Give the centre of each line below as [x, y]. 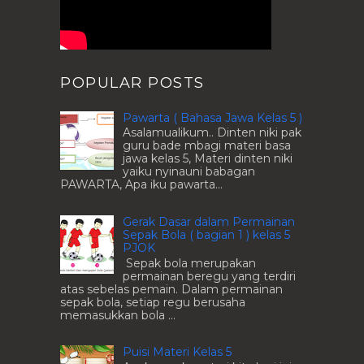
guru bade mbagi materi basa [207, 146]
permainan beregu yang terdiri [209, 276]
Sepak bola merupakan [189, 263]
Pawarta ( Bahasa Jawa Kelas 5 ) [212, 117]
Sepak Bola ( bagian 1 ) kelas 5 [206, 235]
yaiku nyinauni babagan [189, 172]
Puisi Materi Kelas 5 [177, 352]
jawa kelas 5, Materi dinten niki [208, 159]
